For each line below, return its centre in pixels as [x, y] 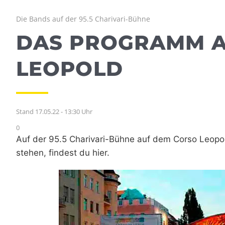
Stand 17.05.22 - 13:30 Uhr [54, 112]
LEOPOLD [70, 69]
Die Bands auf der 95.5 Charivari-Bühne [83, 19]
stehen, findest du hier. [63, 153]
